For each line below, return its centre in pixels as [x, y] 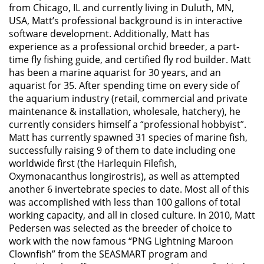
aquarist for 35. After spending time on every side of [124, 85]
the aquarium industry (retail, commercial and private [128, 98]
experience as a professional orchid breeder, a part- [124, 47]
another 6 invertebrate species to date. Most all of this [129, 189]
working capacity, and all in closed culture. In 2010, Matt [132, 215]
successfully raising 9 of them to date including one [122, 150]
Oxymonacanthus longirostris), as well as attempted [124, 176]
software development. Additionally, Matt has [109, 34]
